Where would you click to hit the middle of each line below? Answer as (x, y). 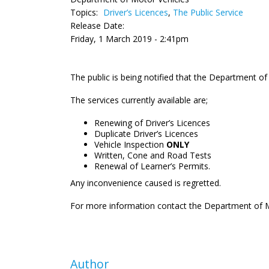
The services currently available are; (139, 100)
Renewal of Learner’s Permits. (152, 166)
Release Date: (97, 26)
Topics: (85, 12)
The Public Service (208, 12)
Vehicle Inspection (130, 144)
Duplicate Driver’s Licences (146, 134)
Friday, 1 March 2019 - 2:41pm (129, 39)
